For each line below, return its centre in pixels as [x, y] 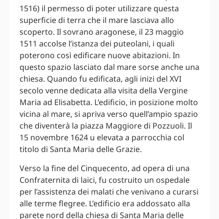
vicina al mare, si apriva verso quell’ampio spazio [109, 114]
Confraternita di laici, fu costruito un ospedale [105, 180]
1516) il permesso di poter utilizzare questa [99, 9]
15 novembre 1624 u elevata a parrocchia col [102, 138]
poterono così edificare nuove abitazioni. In [100, 55]
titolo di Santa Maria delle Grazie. [81, 149]
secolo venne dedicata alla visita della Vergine [104, 91]
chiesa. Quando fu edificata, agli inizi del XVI [100, 79]
